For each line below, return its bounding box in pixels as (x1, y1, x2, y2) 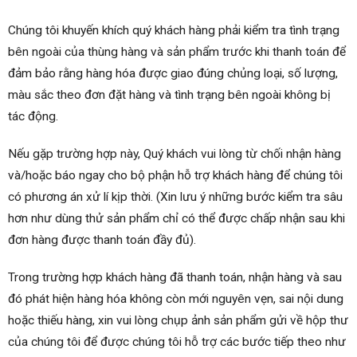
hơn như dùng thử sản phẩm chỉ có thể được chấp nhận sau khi (8, 210, 345, 226)
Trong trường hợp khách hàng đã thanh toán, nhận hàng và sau (8, 269, 342, 284)
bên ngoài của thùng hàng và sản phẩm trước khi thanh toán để (8, 44, 346, 59)
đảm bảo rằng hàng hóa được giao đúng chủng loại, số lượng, (8, 65, 338, 80)
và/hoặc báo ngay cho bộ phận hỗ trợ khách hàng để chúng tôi (8, 167, 343, 182)
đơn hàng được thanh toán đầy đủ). (8, 232, 196, 247)
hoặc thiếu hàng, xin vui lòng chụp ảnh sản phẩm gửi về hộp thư (8, 312, 348, 328)
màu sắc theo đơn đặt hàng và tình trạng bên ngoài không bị (8, 87, 331, 102)
